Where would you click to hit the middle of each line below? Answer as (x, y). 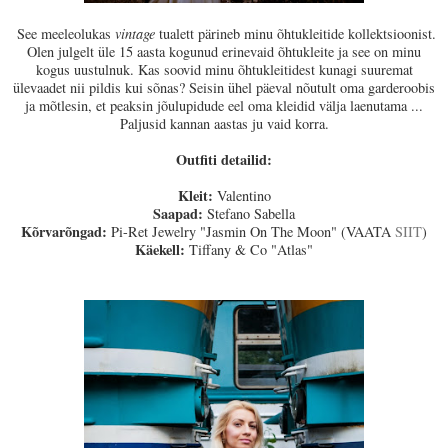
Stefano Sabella (249, 213)
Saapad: (178, 213)
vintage (135, 33)
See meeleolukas (63, 33)
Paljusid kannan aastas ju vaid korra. (224, 123)
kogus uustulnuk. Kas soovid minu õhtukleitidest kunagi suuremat (224, 69)
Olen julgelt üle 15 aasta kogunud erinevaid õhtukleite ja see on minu (224, 51)
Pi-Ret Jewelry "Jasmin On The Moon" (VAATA (251, 231)
